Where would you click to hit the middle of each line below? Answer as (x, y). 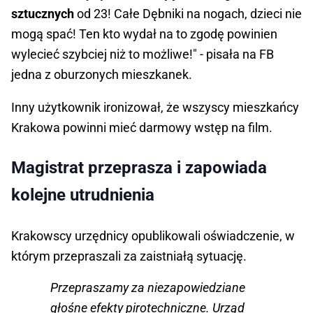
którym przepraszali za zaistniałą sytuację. (129, 256)
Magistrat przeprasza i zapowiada (139, 168)
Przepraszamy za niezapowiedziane (148, 288)
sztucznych (43, 14)
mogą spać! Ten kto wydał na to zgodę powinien (144, 34)
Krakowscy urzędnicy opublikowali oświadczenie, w (153, 236)
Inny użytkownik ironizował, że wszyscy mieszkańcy (155, 108)
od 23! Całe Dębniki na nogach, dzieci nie (188, 14)
